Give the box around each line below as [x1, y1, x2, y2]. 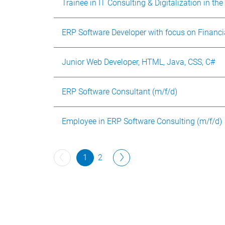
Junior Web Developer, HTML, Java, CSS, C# [62, 57, 215, 67]
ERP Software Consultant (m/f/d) [62, 87, 177, 96]
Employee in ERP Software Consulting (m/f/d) [62, 117, 222, 126]
